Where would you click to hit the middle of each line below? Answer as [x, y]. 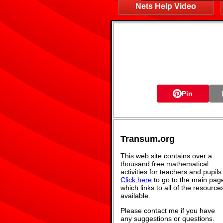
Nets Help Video [166, 6]
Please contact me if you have [168, 210]
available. [135, 195]
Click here [136, 179]
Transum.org [148, 139]
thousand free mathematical [165, 164]
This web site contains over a [166, 156]
